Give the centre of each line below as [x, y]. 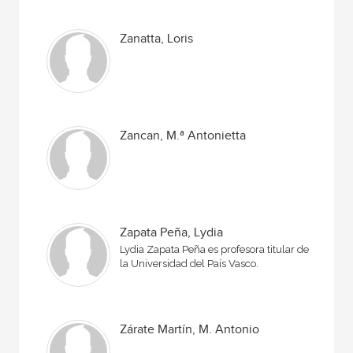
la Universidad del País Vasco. [190, 264]
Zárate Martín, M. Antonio [190, 330]
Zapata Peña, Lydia [172, 233]
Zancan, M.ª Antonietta [183, 136]
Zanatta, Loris [157, 39]
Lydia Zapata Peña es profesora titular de [215, 249]
